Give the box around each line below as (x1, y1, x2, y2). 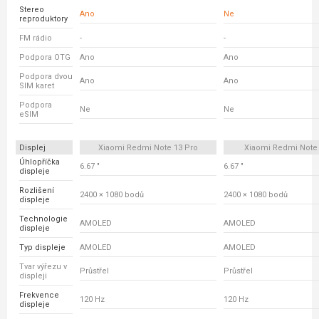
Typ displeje (19, 243, 66, 252)
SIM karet (19, 81, 54, 90)
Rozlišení (19, 186, 54, 195)
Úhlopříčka (19, 157, 60, 167)
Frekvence (19, 291, 59, 300)
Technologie (19, 214, 68, 224)
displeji (19, 271, 47, 281)
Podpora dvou (19, 72, 73, 81)
